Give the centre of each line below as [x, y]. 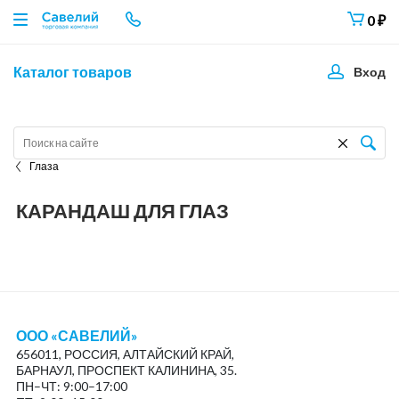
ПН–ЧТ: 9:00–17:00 [71, 386]
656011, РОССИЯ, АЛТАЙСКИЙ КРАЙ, [125, 354]
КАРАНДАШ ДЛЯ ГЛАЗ [122, 211]
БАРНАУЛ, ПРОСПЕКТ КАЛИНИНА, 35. [126, 370]
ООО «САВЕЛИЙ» [77, 335]
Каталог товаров [73, 72]
